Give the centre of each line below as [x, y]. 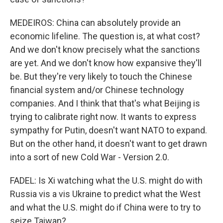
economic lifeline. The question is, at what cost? [105, 36]
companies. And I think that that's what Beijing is [105, 103]
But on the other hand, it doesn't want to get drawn [109, 144]
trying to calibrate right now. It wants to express [103, 117]
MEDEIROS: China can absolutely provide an [95, 23]
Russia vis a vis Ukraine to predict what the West [105, 194]
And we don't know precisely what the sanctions [105, 50]
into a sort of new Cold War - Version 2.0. [90, 157]
